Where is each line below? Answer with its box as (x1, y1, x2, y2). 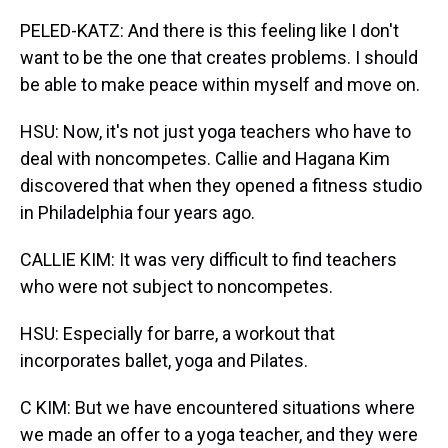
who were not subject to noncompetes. (20, 276, 333, 297)
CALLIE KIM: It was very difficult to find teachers (20, 249, 397, 270)
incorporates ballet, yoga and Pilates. (20, 350, 308, 371)
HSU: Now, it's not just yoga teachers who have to (20, 121, 411, 142)
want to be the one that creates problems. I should (20, 47, 418, 68)
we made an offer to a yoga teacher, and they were (20, 424, 418, 445)
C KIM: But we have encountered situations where (20, 397, 415, 418)
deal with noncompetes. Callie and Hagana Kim (20, 148, 390, 169)
